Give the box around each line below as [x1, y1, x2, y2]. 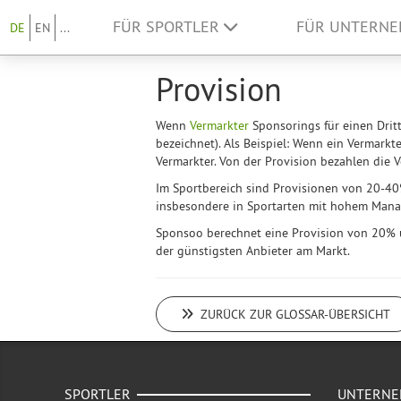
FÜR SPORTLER [113, 17, 225, 37]
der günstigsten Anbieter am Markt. [155, 243, 353, 259]
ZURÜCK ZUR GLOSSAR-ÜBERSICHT [196, 306, 390, 322]
